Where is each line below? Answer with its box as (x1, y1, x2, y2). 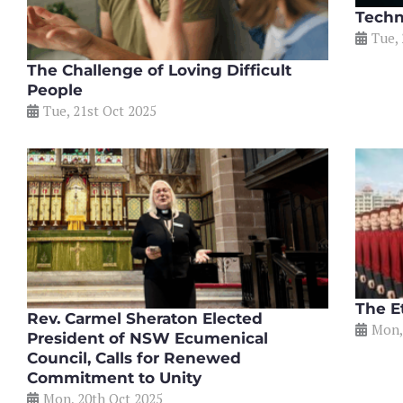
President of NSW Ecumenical (27, 329, 268, 348)
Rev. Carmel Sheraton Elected (27, 309, 263, 328)
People (27, 80, 83, 99)
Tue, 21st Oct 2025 (43, 101, 157, 120)
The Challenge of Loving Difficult (27, 60, 291, 79)
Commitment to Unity (27, 369, 201, 388)
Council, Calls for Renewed (27, 349, 241, 368)
